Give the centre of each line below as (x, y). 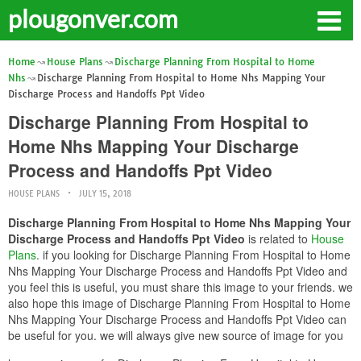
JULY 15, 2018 (105, 194)
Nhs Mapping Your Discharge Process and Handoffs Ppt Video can (177, 319)
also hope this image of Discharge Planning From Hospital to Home (179, 303)
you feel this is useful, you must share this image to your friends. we (180, 287)
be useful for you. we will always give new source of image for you (176, 335)
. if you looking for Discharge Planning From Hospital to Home (193, 255)
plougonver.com (93, 19)
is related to (278, 239)
